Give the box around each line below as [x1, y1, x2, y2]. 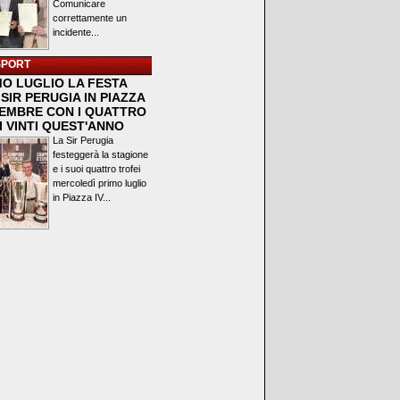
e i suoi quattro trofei [53, 163, 140, 174]
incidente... [53, 27, 99, 37]
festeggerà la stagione [53, 149, 148, 160]
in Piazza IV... [53, 192, 111, 203]
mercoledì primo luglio [53, 178, 146, 188]
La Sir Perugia [53, 135, 113, 146]
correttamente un [53, 12, 127, 23]
